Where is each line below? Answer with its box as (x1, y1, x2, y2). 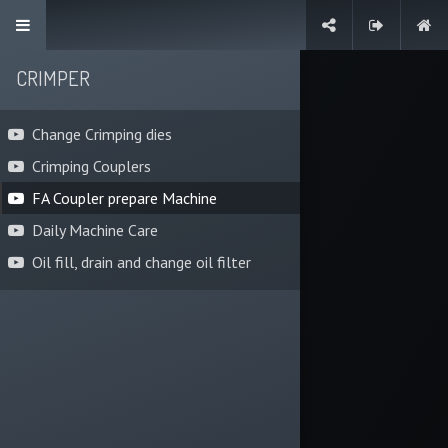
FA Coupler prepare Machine (32, 188, 217, 208)
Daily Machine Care (32, 220, 158, 240)
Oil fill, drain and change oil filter (32, 252, 251, 272)
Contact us (206, 18, 283, 44)
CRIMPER (16, 65, 90, 91)
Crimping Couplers (32, 156, 151, 176)
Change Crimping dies (32, 124, 172, 144)
